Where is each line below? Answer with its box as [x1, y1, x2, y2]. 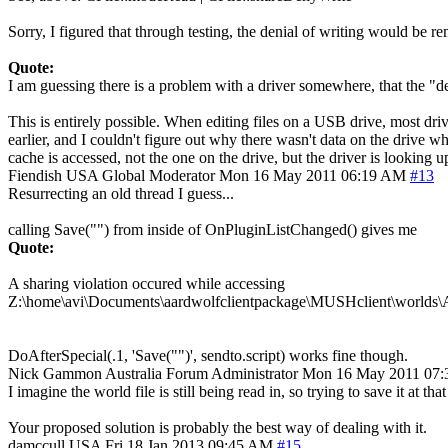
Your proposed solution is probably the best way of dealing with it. [8, 418, 427, 436]
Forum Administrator [166, 364, 298, 382]
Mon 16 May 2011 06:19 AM [219, 166, 406, 184]
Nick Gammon [8, 364, 102, 382]
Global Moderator [102, 166, 215, 184]
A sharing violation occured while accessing [8, 274, 285, 292]
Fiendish [8, 166, 62, 184]
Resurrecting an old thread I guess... [8, 184, 234, 202]
